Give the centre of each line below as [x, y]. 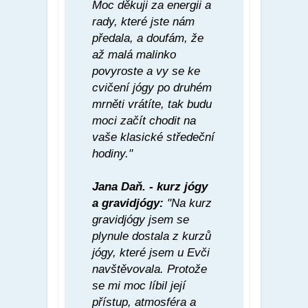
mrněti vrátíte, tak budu [152, 104]
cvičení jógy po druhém [152, 87]
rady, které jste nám [143, 21]
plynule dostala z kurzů [152, 236]
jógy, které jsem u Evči [151, 252]
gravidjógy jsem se [141, 219]
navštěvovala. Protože [150, 269]
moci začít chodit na [144, 120]
